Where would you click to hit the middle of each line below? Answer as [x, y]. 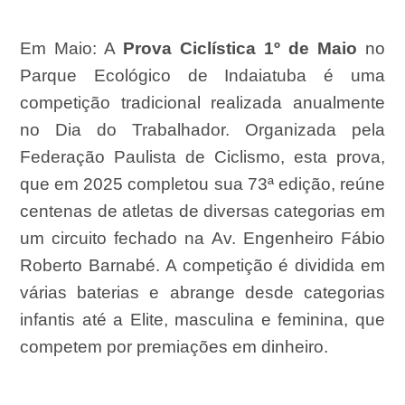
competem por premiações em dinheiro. [174, 347]
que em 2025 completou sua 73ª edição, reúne [202, 184]
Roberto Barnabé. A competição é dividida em [202, 266]
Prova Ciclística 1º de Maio [240, 49]
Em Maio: [62, 49]
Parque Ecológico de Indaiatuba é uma [202, 76]
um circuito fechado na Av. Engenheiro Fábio [202, 239]
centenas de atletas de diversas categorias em [202, 212]
